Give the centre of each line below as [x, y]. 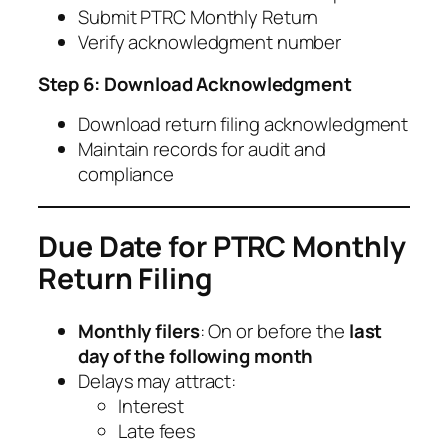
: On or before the [274, 331]
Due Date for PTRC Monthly [222, 247]
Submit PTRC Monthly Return [198, 17]
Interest [151, 406]
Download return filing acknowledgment [243, 124]
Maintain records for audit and [202, 149]
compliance [126, 174]
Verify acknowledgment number [210, 42]
